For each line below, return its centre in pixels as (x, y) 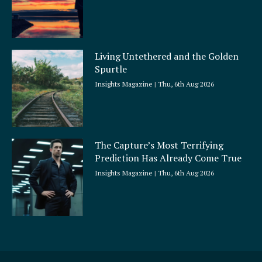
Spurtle (111, 69)
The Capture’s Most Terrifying (159, 145)
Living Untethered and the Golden (167, 56)
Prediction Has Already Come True (168, 158)
